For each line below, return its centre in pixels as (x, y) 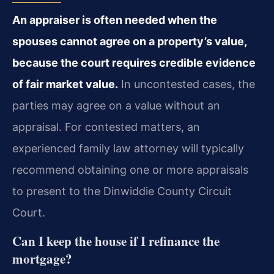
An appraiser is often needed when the (115, 20)
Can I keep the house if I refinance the (116, 241)
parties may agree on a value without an (116, 106)
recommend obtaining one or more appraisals (130, 170)
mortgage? (42, 258)
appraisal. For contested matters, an (106, 127)
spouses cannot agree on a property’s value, (129, 42)
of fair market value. (65, 84)
